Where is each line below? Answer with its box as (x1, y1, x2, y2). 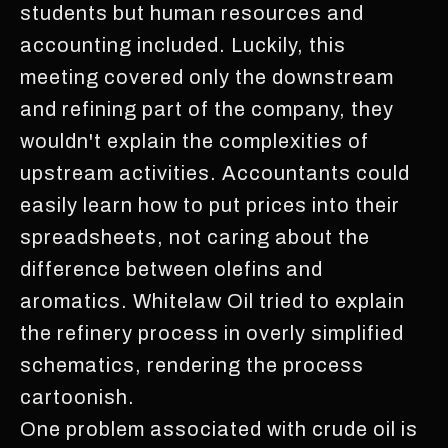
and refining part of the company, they (20, 97, 394, 120)
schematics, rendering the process (20, 353, 364, 376)
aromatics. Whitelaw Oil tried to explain (20, 289, 405, 312)
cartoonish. (20, 385, 135, 408)
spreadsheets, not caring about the (20, 225, 370, 248)
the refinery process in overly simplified (20, 321, 404, 344)
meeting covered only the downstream (20, 65, 394, 88)
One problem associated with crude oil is (20, 417, 418, 440)
